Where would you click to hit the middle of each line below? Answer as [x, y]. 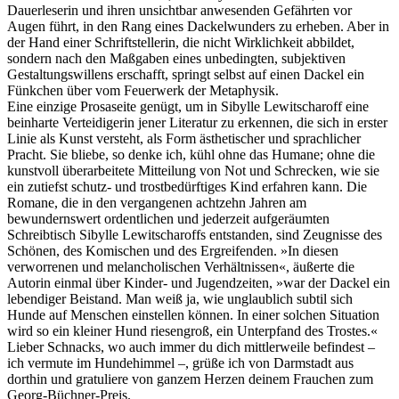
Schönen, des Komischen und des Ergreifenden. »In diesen [173, 251]
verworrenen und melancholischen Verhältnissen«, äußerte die [181, 267]
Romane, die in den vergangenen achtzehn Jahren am [157, 203]
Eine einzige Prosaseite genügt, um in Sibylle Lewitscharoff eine [188, 107]
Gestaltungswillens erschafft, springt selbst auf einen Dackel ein [186, 75]
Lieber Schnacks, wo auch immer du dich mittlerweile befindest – [191, 347]
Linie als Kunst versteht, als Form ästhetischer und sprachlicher [184, 139]
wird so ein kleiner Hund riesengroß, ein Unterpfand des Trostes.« [192, 331]
